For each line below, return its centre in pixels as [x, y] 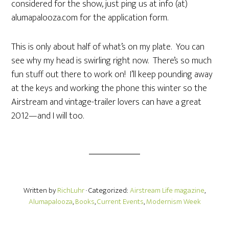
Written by [40, 190]
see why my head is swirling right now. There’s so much [112, 61]
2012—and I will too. [48, 116]
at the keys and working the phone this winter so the [109, 88]
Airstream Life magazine [167, 190]
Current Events [120, 202]
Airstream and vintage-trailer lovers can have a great [107, 102]
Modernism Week [173, 202]
